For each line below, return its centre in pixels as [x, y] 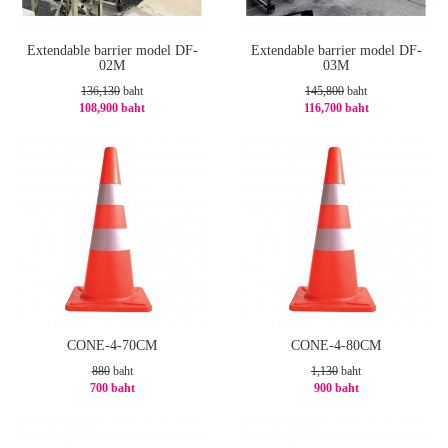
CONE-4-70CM [112, 346]
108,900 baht [112, 108]
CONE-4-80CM [336, 346]
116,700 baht [336, 108]
